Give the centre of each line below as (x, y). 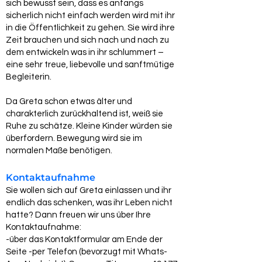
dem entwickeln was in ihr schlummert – (85, 52)
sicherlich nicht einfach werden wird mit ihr (90, 15)
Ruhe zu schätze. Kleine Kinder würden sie (89, 126)
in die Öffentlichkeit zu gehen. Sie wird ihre (90, 28)
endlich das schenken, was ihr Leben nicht (89, 203)
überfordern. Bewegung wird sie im (74, 138)
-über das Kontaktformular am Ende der (84, 239)
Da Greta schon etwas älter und (69, 101)
